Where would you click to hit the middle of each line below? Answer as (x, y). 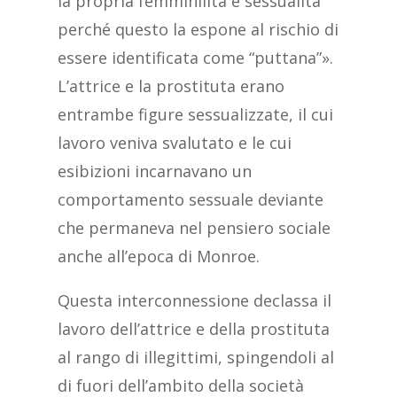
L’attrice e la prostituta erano (171, 86)
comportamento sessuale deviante (190, 200)
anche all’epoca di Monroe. (158, 257)
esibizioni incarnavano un (154, 171)
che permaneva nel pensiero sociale (194, 228)
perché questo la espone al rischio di (198, 30)
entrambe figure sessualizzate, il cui (195, 115)
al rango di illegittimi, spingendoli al (195, 358)
